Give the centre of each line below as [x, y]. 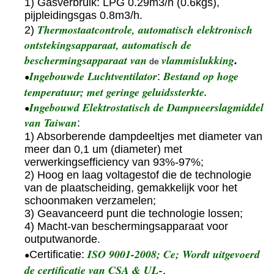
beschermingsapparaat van [86, 60]
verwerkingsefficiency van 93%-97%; [114, 162]
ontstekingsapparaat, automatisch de [108, 45]
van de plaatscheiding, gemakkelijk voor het [131, 188]
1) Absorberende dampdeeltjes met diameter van [143, 136]
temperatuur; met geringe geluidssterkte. [116, 92]
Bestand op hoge [201, 76]
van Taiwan [51, 123]
